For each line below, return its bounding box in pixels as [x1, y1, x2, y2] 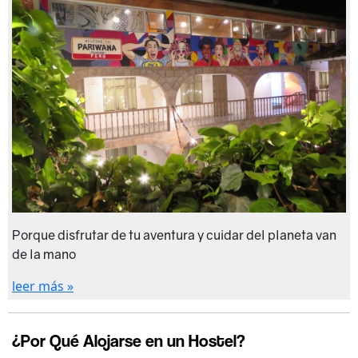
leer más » [12, 277, 74, 296]
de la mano [12, 246, 76, 263]
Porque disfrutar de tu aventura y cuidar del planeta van [12, 227, 336, 244]
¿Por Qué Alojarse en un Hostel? [12, 330, 245, 352]
